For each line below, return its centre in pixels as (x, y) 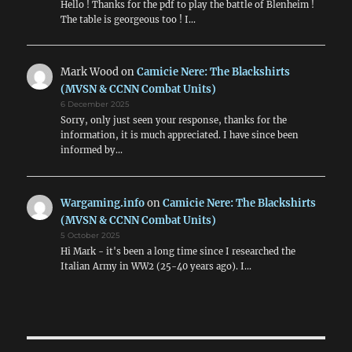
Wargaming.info (102, 203)
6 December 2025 (95, 104)
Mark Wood (89, 72)
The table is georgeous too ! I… (128, 19)
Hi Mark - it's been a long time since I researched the (178, 251)
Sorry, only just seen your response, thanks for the (173, 121)
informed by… (91, 150)
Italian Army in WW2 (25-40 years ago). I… (156, 266)
